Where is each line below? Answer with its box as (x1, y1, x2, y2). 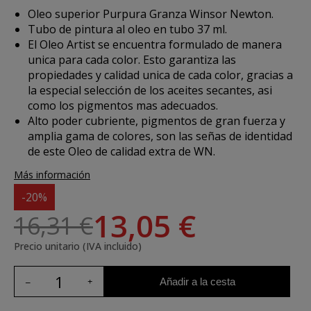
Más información (14, 168, 90, 181)
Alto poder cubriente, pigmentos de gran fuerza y (28, 113, 285, 128)
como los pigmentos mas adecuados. (28, 98, 218, 113)
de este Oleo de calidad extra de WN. (28, 144, 215, 159)
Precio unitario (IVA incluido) (14, 239, 142, 253)
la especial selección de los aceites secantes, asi (28, 83, 272, 98)
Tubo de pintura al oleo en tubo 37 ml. (28, 22, 227, 37)
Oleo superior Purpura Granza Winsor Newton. (28, 6, 274, 22)
